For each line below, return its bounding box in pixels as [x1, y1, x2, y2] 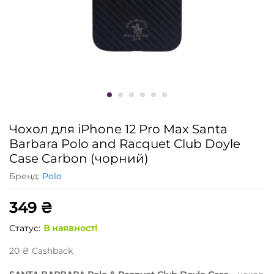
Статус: [9, 222, 40, 234]
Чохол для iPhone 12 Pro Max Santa [9, 121, 228, 136]
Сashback [29, 245, 73, 256]
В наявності [43, 222, 97, 234]
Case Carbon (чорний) [9, 150, 149, 166]
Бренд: [9, 170, 42, 182]
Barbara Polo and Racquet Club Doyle [9, 136, 240, 151]
